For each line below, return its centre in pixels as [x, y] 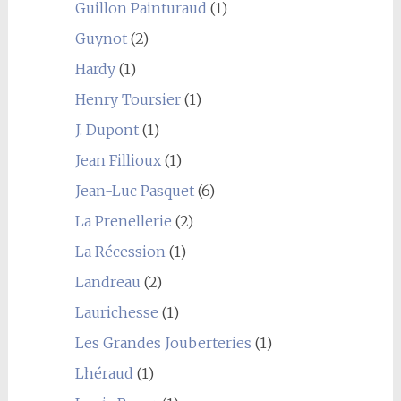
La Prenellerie [123, 222]
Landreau [107, 282]
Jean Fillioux [118, 161]
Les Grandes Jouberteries [163, 343]
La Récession [120, 252]
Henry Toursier [128, 100]
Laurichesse [116, 313]
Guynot [101, 39]
